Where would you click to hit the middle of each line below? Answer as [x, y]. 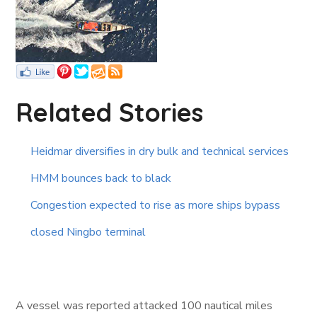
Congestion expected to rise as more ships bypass [156, 206]
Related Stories [110, 113]
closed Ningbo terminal [88, 232]
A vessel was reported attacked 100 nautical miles [144, 306]
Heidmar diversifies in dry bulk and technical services [160, 152]
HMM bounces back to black [101, 179]
